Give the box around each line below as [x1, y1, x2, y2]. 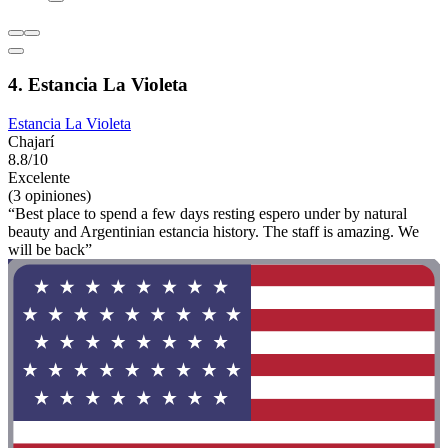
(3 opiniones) [8, 186, 91, 204]
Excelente [8, 168, 70, 186]
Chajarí [8, 132, 54, 150]
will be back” [8, 240, 92, 258]
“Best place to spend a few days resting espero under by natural [8, 204, 407, 222]
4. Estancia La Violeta [8, 74, 188, 96]
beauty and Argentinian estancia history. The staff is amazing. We [8, 222, 419, 240]
